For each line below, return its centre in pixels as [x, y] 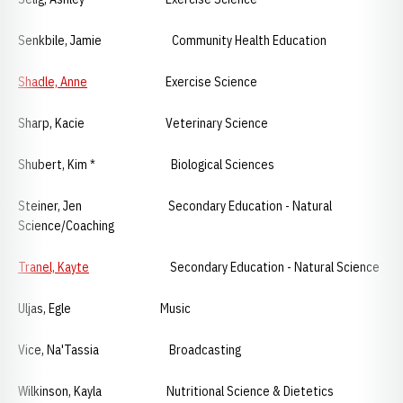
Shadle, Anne [53, 82]
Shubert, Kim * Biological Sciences [146, 165]
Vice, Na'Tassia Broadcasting [130, 350]
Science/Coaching [66, 226]
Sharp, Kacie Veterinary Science [143, 123]
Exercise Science [172, 82]
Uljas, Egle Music [104, 309]
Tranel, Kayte [54, 267]
